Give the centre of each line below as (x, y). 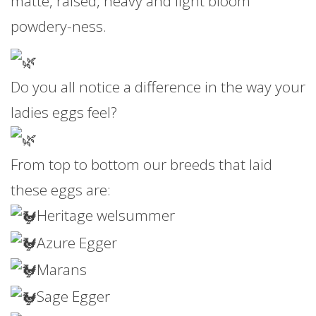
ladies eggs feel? (64, 112)
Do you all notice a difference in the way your (158, 86)
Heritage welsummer (106, 215)
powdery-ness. (59, 26)
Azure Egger (77, 242)
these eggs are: (61, 190)
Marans (62, 270)
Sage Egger (73, 297)
